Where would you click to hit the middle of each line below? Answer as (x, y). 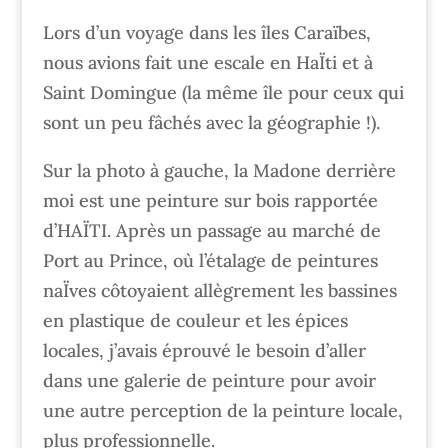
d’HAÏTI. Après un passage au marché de (211, 230)
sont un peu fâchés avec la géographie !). (211, 122)
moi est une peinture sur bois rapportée (210, 200)
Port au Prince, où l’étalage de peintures (210, 260)
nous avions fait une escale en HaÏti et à (207, 62)
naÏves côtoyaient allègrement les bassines (219, 290)
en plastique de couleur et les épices (195, 320)
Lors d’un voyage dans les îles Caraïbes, (206, 32)
